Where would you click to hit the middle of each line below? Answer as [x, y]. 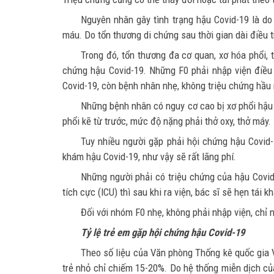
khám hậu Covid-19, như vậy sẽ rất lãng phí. [149, 156]
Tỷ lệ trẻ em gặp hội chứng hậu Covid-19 [163, 232]
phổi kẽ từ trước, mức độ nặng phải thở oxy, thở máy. [167, 121]
